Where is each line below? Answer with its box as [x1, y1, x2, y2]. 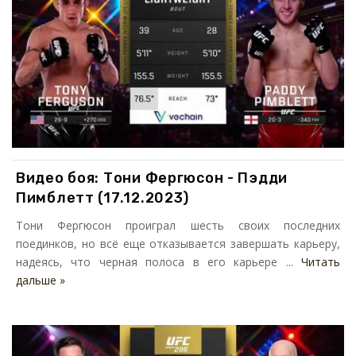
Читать [301, 254, 340, 270]
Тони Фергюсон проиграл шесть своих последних [16, 218, 340, 234]
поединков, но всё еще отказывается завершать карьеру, [16, 236, 340, 252]
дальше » [16, 273, 65, 288]
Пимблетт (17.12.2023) [16, 189, 190, 207]
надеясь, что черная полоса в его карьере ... [16, 254, 301, 270]
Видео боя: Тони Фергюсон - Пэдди [16, 169, 288, 188]
